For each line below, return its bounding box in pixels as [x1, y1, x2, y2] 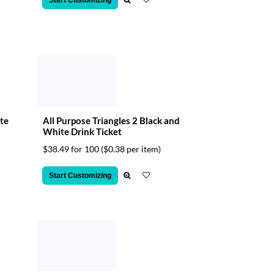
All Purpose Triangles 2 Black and [43, 115, 180, 126]
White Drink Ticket [43, 126, 122, 137]
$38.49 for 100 [43, 144, 101, 154]
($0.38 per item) [101, 144, 161, 154]
